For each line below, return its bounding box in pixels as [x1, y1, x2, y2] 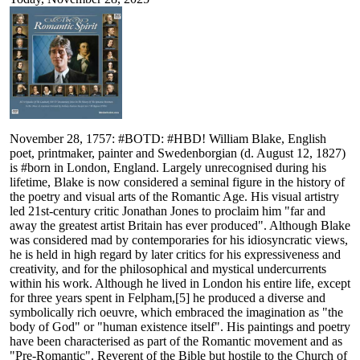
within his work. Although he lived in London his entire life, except [10, 276, 350, 291]
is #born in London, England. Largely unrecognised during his [10, 161, 326, 175]
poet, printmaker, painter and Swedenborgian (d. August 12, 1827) [10, 146, 346, 161]
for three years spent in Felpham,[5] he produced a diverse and [10, 291, 325, 305]
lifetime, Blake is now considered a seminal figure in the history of [10, 175, 345, 190]
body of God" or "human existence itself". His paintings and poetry [10, 320, 350, 334]
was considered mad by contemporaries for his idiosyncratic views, [10, 233, 348, 247]
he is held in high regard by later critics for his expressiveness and [10, 247, 341, 262]
